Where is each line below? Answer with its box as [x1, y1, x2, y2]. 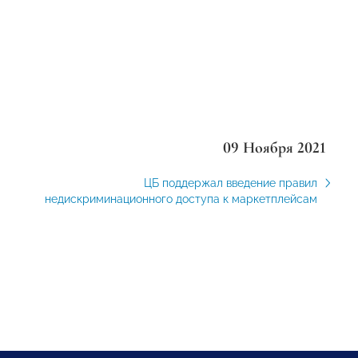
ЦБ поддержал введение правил [143, 177, 317, 189]
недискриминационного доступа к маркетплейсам [44, 193, 317, 205]
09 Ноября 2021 [222, 138, 326, 157]
